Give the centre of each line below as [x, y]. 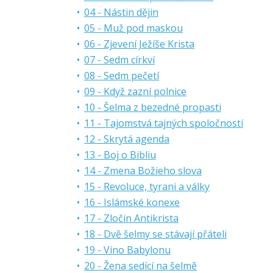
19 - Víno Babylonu [127, 250]
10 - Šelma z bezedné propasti [153, 107]
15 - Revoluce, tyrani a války [147, 186]
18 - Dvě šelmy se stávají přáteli [155, 234]
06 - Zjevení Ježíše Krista [139, 44]
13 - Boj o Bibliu [120, 155]
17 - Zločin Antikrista [131, 218]
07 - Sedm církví [119, 60]
